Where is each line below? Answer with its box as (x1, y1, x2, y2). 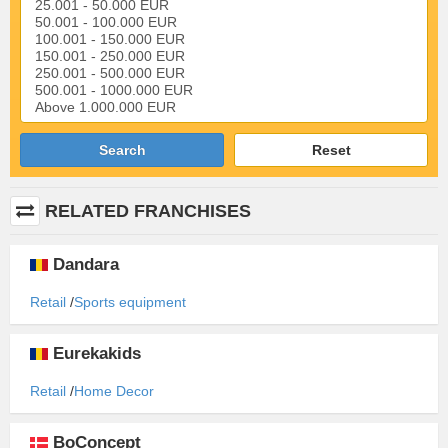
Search (98, 142, 146, 159)
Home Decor (74, 383, 154, 400)
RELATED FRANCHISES (45, 201, 251, 222)
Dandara (53, 255, 119, 275)
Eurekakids (53, 344, 141, 364)
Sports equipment (74, 294, 186, 311)
